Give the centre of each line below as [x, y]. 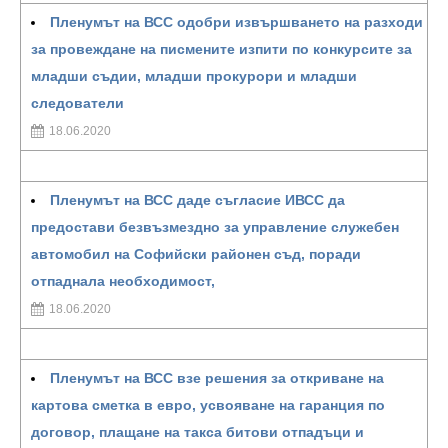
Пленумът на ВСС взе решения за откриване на [217, 378]
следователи [77, 103]
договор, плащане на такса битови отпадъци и [197, 432]
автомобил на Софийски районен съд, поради [196, 254]
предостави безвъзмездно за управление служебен [215, 227]
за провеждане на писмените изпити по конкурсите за [221, 49]
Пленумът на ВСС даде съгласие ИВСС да [197, 200]
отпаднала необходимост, [123, 281]
